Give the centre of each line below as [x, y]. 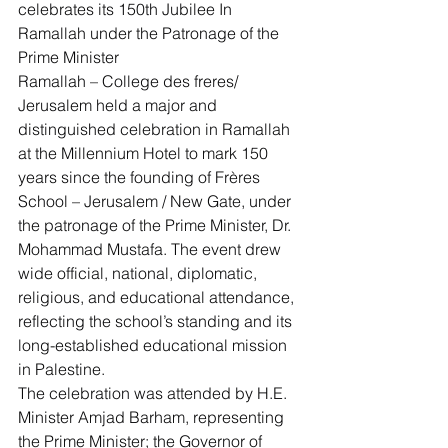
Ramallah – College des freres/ [130, 81]
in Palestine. [61, 369]
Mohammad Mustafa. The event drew [151, 249]
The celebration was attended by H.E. [154, 393]
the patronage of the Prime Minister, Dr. [156, 225]
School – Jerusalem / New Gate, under [156, 201]
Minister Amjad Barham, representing [153, 417]
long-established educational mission [154, 345]
